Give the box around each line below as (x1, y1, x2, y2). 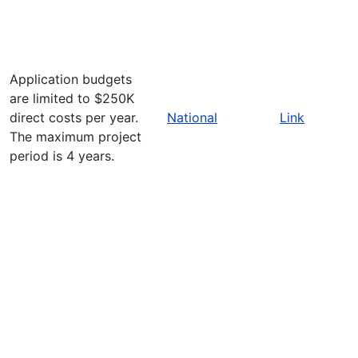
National (167, 109, 217, 125)
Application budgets (10, 70, 132, 87)
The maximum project (10, 128, 141, 145)
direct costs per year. (10, 109, 138, 125)
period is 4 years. (10, 147, 114, 164)
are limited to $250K (10, 89, 134, 106)
